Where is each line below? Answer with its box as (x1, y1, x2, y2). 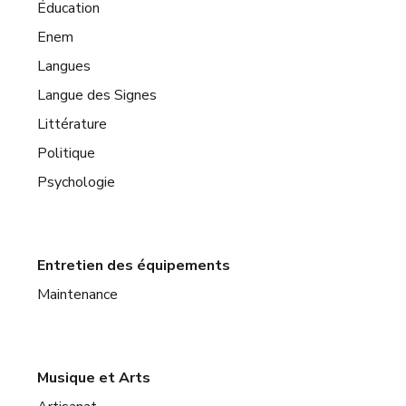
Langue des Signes (37, 85, 158, 106)
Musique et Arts (37, 368, 151, 389)
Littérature (37, 114, 108, 135)
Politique (37, 143, 96, 164)
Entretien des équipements (37, 256, 231, 276)
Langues (37, 56, 92, 77)
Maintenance (37, 285, 119, 305)
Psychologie (37, 172, 116, 193)
